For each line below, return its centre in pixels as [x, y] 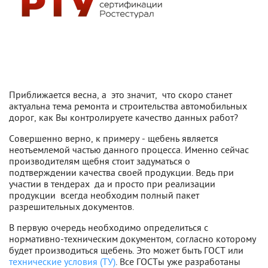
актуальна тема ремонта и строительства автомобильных [128, 106]
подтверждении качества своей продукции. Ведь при [121, 172]
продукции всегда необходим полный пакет [104, 195]
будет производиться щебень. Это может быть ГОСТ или [126, 250]
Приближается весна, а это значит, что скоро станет [121, 95]
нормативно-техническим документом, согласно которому [133, 239]
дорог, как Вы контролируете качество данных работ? [124, 117]
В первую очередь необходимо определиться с [109, 227]
